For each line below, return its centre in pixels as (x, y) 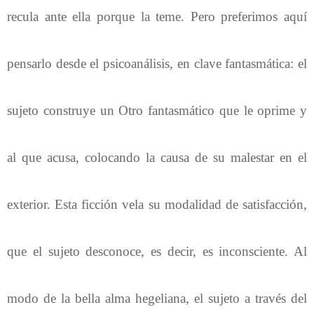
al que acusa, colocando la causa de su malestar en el (157, 157)
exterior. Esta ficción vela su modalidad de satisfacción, (157, 204)
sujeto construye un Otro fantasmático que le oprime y (157, 110)
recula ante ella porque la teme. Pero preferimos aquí (157, 16)
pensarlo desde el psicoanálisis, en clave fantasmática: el (157, 63)
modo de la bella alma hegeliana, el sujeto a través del (157, 298)
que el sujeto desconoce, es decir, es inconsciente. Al (157, 251)
